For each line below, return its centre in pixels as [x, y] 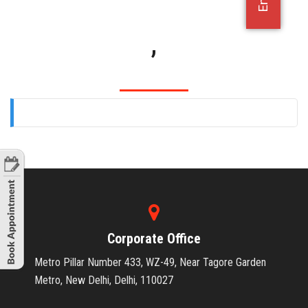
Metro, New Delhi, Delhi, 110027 [104, 280]
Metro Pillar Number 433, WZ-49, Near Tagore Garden [150, 262]
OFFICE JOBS [37, 25]
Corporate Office [154, 239]
